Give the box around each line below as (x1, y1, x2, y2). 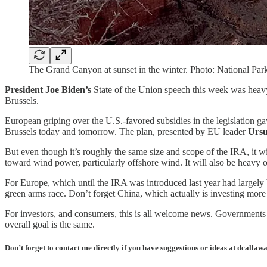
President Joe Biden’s (5, 84, 91, 95)
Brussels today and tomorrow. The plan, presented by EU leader (5, 126, 248, 136)
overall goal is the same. (5, 219, 95, 229)
